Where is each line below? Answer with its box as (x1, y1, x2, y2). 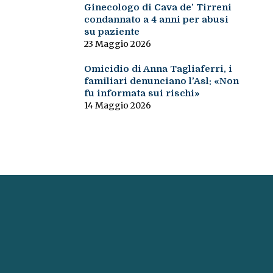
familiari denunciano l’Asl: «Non (83, 76, 239, 87)
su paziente (83, 26, 140, 38)
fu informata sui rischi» (83, 88, 200, 99)
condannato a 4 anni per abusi (83, 14, 229, 26)
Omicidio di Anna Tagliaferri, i (83, 63, 232, 75)
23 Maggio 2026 (83, 38, 151, 50)
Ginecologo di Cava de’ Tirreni (83, 2, 232, 13)
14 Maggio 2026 (83, 100, 151, 112)
